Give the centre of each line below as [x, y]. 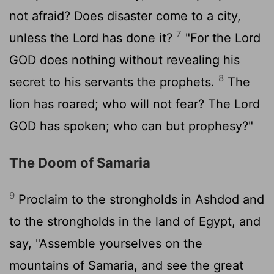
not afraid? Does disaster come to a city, [125, 16]
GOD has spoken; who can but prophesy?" [131, 126]
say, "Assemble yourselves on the [106, 243]
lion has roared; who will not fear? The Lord [135, 104]
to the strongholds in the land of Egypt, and [135, 221]
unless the [41, 38]
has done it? [137, 38]
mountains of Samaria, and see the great [126, 265]
